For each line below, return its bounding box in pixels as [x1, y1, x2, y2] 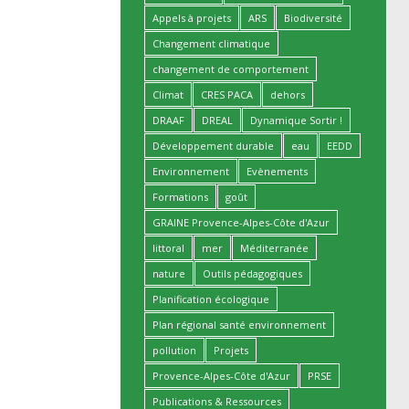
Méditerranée [240, 241, 309, 255]
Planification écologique [152, 292, 269, 306]
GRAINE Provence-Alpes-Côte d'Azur [152, 215, 330, 229]
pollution [152, 343, 196, 357]
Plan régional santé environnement [152, 318, 326, 331]
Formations [152, 190, 208, 204]
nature [152, 267, 185, 280]
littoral [152, 241, 184, 255]
